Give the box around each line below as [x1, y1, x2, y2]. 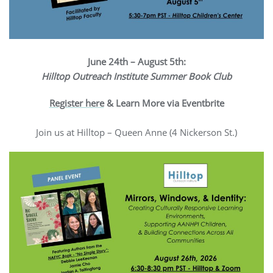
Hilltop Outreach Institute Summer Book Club [41, 69, 232, 82]
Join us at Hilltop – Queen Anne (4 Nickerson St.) [36, 126, 237, 138]
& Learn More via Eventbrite [104, 96, 224, 109]
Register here [49, 96, 104, 109]
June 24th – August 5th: [87, 55, 186, 68]
